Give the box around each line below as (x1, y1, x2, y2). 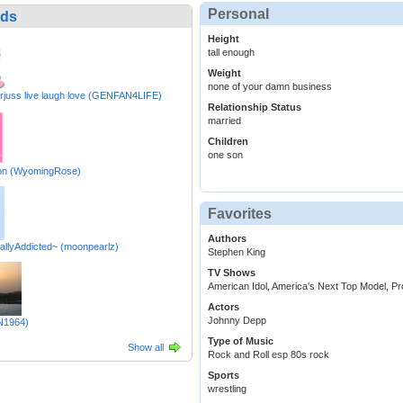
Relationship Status (208, 102, 301, 113)
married (208, 115, 241, 127)
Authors (208, 233, 246, 245)
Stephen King (208, 246, 265, 258)
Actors (208, 301, 239, 313)
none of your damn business (208, 81, 332, 93)
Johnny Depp (208, 315, 266, 327)
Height (208, 33, 239, 45)
